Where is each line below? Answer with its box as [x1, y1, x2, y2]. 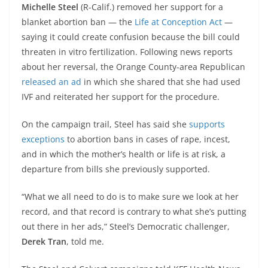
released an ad [22, 76, 81, 87]
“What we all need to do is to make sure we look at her [22, 191, 239, 202]
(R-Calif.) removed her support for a [78, 1, 223, 13]
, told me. [66, 236, 104, 247]
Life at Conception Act [132, 16, 222, 28]
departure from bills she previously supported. [22, 163, 210, 175]
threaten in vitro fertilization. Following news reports [22, 46, 233, 57]
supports [187, 118, 225, 130]
